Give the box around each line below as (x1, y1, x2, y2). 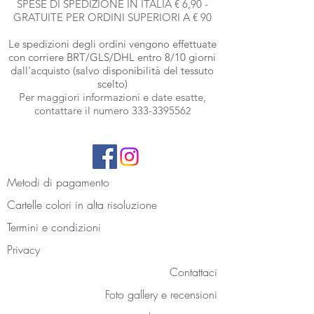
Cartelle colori (7, 197, 71, 213)
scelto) (97, 77, 128, 91)
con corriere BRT (8, 50, 86, 64)
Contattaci (170, 264, 217, 280)
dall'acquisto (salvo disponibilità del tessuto (11, 64, 214, 78)
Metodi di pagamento (7, 175, 109, 191)
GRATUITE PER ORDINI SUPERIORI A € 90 (13, 11, 212, 25)
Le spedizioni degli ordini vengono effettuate (8, 37, 217, 51)
